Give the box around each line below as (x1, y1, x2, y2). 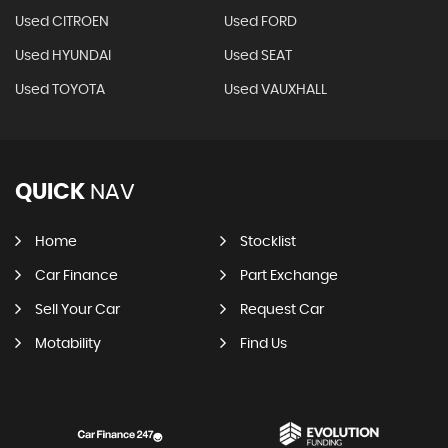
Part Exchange (239, 269, 338, 283)
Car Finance (35, 269, 118, 283)
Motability (35, 337, 101, 351)
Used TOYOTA (15, 83, 105, 97)
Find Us (239, 337, 287, 351)
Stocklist (239, 235, 296, 249)
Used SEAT (223, 49, 292, 63)
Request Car (239, 303, 324, 317)
